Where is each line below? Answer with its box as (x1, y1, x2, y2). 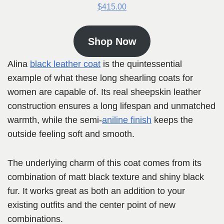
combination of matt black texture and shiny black (7, 172, 204, 182)
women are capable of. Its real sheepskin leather (7, 87, 201, 97)
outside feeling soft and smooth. (7, 129, 134, 139)
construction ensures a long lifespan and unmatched (7, 101, 215, 111)
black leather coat (30, 59, 100, 69)
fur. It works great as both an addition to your (7, 186, 185, 196)
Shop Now (87, 35, 136, 47)
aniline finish (102, 115, 151, 125)
